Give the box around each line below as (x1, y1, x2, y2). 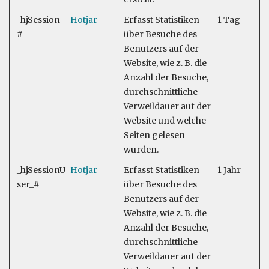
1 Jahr (217, 165, 241, 175)
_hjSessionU (17, 165, 65, 175)
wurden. (124, 144, 159, 155)
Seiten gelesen (124, 130, 185, 141)
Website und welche (124, 115, 206, 126)
